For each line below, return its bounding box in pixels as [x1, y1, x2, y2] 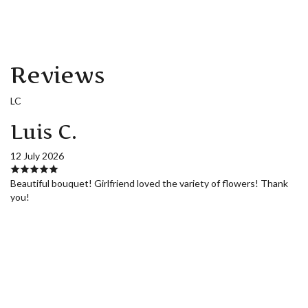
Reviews [10, 62, 105, 89]
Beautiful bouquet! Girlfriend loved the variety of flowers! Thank [10, 177, 288, 190]
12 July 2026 [10, 150, 64, 162]
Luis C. [10, 120, 77, 144]
